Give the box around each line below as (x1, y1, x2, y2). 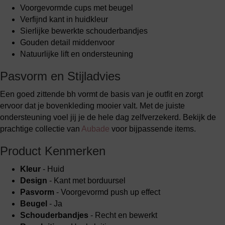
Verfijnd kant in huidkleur (20, 15, 108, 24)
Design (20, 176, 47, 185)
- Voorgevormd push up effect (54, 188, 160, 196)
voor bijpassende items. (109, 125, 196, 133)
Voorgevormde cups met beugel (20, 4, 133, 12)
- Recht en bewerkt (88, 211, 157, 219)
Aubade (81, 125, 109, 133)
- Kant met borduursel (47, 176, 126, 185)
